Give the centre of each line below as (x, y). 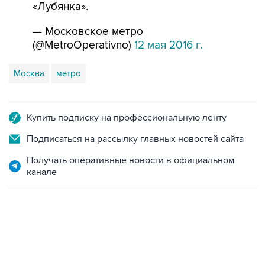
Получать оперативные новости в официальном (130, 160)
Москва (29, 73)
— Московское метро (88, 32)
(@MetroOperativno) (83, 45)
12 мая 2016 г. (168, 45)
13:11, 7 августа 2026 (43, 253)
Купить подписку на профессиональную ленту (127, 118)
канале (42, 172)
